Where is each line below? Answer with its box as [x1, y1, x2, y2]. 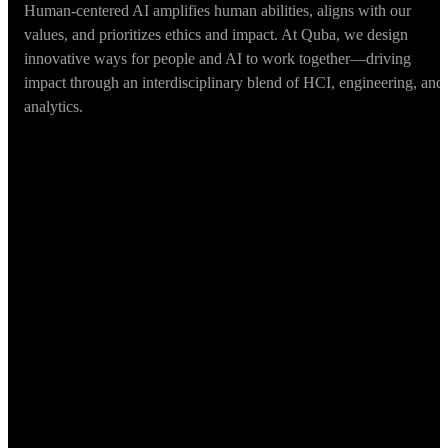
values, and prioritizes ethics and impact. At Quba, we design [24, 26, 408, 44]
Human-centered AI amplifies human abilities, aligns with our [24, 2, 411, 20]
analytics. [24, 98, 83, 116]
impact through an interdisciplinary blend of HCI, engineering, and [24, 74, 444, 92]
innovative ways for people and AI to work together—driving [24, 50, 411, 68]
